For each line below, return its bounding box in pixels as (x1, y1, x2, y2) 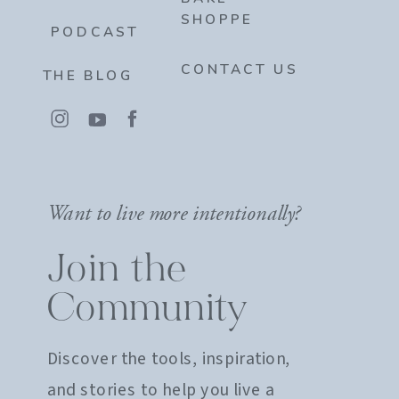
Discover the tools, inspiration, (47, 346, 291, 372)
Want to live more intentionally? (47, 199, 301, 227)
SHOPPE (181, 10, 253, 29)
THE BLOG (42, 66, 134, 85)
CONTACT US (181, 60, 298, 79)
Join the (47, 251, 186, 292)
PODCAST (51, 22, 139, 42)
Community (47, 290, 248, 330)
